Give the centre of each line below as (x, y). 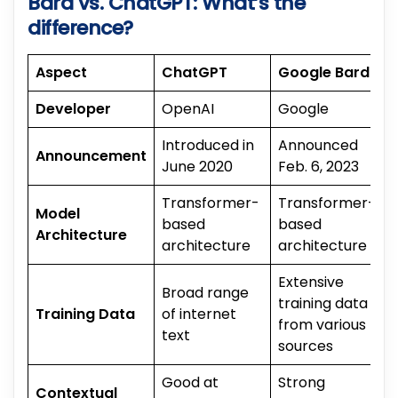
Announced (318, 145)
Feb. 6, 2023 (318, 166)
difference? (80, 28)
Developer (73, 108)
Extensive (311, 282)
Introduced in (208, 145)
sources (306, 346)
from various (322, 324)
